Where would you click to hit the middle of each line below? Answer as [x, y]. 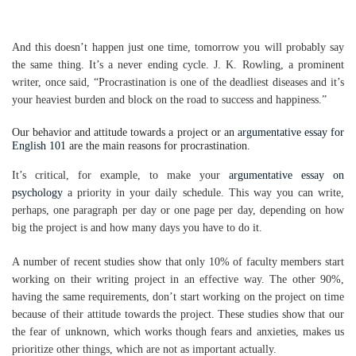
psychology [37, 193]
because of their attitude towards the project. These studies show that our [178, 314]
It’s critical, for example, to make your [120, 175]
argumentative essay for [291, 132]
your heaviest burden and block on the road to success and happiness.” [169, 100]
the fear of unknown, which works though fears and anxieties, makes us [178, 332]
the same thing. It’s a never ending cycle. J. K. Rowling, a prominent [178, 65]
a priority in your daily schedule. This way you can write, [203, 193]
